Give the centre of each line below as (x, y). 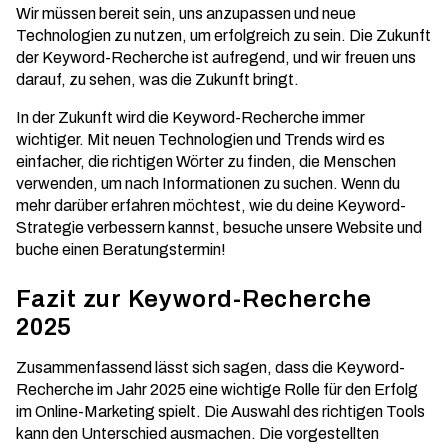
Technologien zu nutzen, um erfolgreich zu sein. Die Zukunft (223, 35)
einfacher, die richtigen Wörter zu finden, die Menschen (206, 161)
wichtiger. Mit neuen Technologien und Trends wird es (200, 139)
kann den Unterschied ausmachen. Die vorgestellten (197, 433)
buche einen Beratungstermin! (121, 249)
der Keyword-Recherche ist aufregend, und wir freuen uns (216, 57)
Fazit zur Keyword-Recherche (194, 299)
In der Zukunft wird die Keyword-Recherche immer (190, 117)
